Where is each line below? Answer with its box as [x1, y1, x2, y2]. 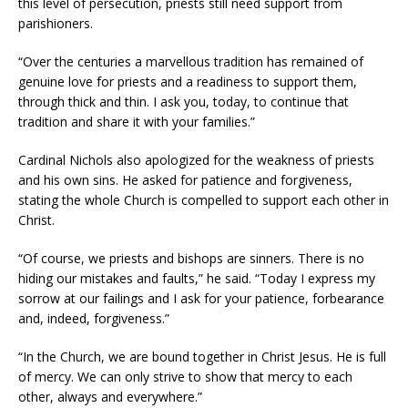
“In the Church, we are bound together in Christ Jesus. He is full [18, 348, 386, 366]
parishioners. [18, 15, 93, 33]
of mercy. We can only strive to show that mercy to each [18, 368, 352, 386]
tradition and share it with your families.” [18, 113, 255, 131]
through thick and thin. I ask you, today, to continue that [18, 93, 349, 111]
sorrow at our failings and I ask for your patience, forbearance [18, 290, 384, 308]
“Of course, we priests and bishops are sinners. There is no [18, 250, 364, 268]
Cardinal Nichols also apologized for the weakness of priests [18, 151, 374, 169]
